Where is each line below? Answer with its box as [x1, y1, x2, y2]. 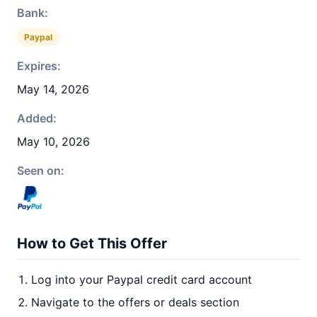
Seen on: [17, 163, 64, 178]
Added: [17, 111, 57, 125]
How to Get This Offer [17, 235, 167, 252]
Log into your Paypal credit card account [31, 272, 252, 287]
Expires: [17, 59, 61, 73]
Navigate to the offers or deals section [31, 295, 239, 309]
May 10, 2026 [17, 134, 90, 149]
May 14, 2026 [17, 82, 89, 96]
